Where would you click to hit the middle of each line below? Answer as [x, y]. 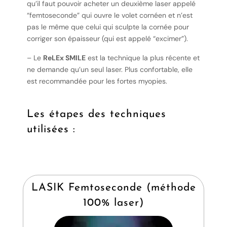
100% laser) [113, 203]
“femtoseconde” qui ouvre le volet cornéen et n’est [109, 15]
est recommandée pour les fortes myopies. [97, 81]
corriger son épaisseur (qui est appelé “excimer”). [107, 39]
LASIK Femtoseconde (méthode [113, 188]
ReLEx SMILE [64, 58]
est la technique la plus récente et [142, 58]
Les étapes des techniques [96, 114]
